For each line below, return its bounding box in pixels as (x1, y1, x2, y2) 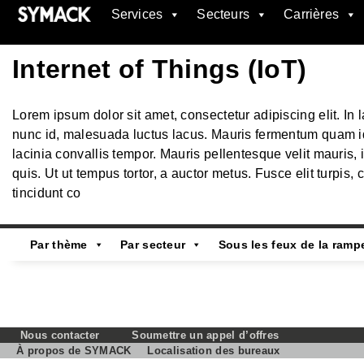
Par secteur (120, 238, 186, 251)
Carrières (284, 7, 339, 21)
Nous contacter (20, 329, 100, 341)
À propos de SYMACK (16, 344, 132, 357)
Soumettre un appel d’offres (132, 329, 279, 341)
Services (110, 7, 163, 21)
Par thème (30, 238, 88, 251)
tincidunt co (12, 186, 81, 200)
